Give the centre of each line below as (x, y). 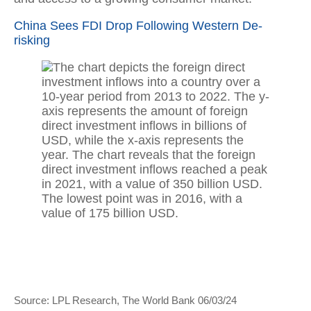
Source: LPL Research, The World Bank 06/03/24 (125, 300)
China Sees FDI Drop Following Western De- (138, 26)
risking (32, 41)
